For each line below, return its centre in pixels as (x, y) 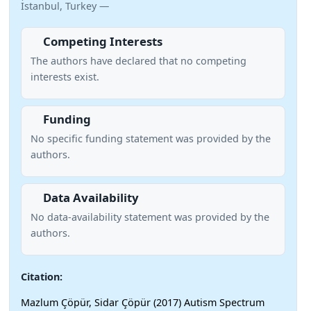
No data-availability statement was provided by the (150, 217)
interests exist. (65, 76)
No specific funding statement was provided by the (150, 139)
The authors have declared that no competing (138, 60)
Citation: (42, 276)
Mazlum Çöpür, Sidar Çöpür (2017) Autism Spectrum (143, 303)
